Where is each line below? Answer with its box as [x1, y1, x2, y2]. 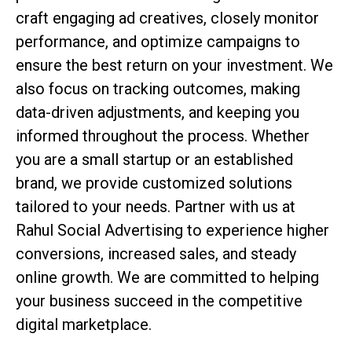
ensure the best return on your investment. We [16, 56, 333, 75]
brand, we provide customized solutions [16, 174, 292, 193]
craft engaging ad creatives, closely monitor [16, 9, 319, 28]
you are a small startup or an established [16, 150, 293, 170]
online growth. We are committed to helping [16, 268, 319, 288]
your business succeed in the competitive [16, 291, 302, 311]
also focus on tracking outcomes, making [16, 79, 300, 99]
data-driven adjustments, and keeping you [16, 103, 299, 123]
